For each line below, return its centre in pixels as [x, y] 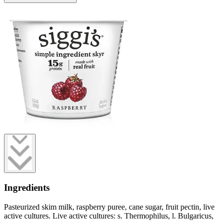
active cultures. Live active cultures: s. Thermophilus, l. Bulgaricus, [109, 216]
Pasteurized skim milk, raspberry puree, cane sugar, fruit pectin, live [109, 207]
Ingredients [27, 188]
